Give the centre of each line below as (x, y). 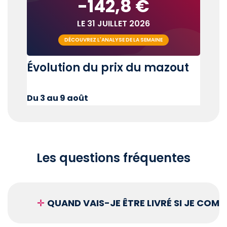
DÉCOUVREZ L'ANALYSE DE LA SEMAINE (113, 40)
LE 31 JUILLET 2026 (113, 23)
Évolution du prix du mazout (108, 68)
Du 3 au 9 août (58, 98)
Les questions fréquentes (113, 158)
